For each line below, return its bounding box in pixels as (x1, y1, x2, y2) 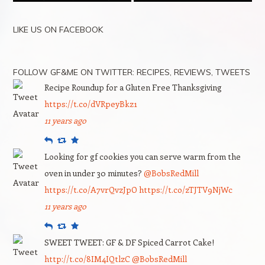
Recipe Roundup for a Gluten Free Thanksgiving (44, 81, 222, 93)
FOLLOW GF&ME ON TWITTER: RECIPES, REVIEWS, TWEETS (12, 66, 250, 77)
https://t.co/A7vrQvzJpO (44, 183, 137, 195)
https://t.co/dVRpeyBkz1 (44, 98, 137, 109)
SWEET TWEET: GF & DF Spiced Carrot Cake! (44, 236, 214, 248)
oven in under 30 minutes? (44, 167, 144, 179)
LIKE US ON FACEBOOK (12, 24, 103, 35)
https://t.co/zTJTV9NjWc (138, 183, 232, 195)
